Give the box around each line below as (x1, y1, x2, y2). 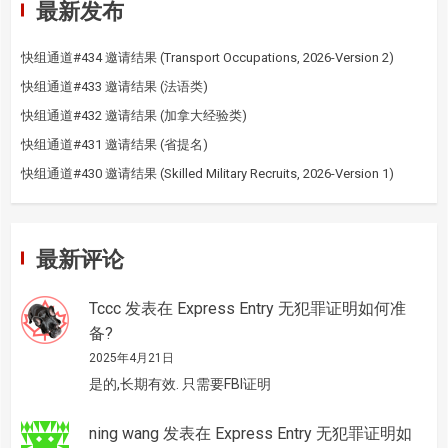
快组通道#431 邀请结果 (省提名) (21, 136, 208, 152)
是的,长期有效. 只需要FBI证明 (89, 375, 271, 392)
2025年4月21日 (89, 350, 174, 365)
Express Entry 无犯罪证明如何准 (177, 298, 406, 318)
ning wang (89, 423, 159, 443)
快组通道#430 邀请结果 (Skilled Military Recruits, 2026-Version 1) (21, 165, 394, 181)
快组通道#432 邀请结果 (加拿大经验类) (21, 107, 247, 123)
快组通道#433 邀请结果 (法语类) (21, 78, 208, 94)
